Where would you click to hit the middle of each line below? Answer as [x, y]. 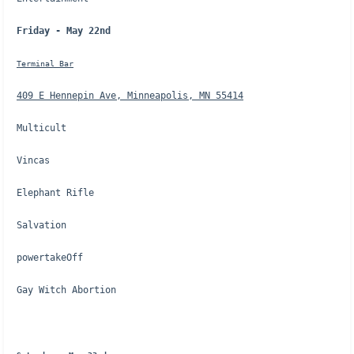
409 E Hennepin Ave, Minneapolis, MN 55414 [130, 96]
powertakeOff [50, 258]
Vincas [33, 160]
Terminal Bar [45, 64]
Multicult [41, 128]
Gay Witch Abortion [66, 290]
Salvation [41, 225]
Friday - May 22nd [64, 31]
